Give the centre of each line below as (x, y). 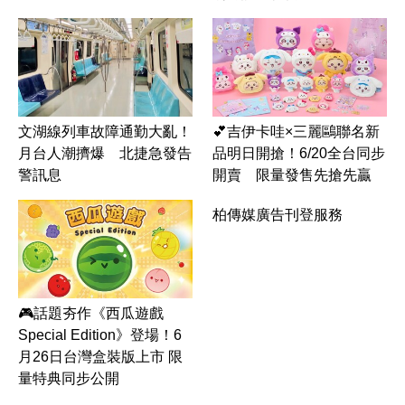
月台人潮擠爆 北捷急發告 (105, 153)
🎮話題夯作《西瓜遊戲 (91, 313)
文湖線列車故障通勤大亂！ (105, 131)
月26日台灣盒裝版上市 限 (100, 356)
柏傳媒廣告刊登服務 (278, 215)
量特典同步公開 (69, 378)
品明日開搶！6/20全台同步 (299, 154)
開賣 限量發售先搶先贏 (292, 175)
